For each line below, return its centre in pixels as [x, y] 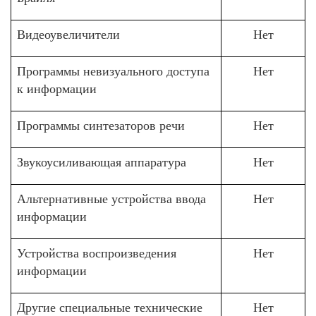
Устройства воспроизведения [97, 253]
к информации [57, 89]
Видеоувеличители [68, 35]
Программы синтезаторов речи [101, 126]
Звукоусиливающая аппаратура [102, 162]
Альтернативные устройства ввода [111, 199]
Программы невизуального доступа [113, 71]
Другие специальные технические [110, 308]
